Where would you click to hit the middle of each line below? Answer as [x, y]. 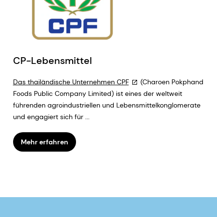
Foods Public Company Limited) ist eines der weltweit [97, 93]
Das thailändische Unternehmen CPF [71, 82]
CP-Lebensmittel [52, 60]
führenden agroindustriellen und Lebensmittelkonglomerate [107, 105]
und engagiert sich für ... [51, 116]
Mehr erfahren [44, 142]
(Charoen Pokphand [171, 82]
